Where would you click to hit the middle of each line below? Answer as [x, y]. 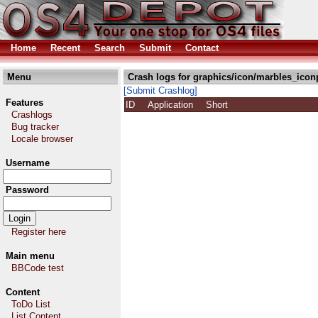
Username [28, 163]
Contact [202, 48]
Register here [39, 232]
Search [110, 48]
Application [176, 105]
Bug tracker [35, 127]
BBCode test [38, 268]
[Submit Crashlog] [160, 91]
